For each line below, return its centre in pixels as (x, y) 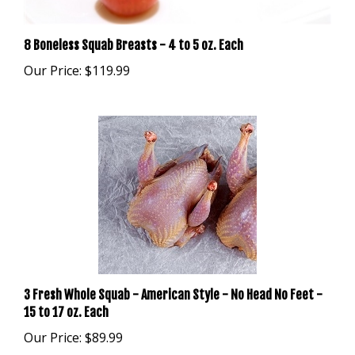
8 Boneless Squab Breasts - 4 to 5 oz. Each (134, 27)
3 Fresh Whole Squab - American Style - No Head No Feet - (173, 276)
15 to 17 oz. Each (66, 294)
